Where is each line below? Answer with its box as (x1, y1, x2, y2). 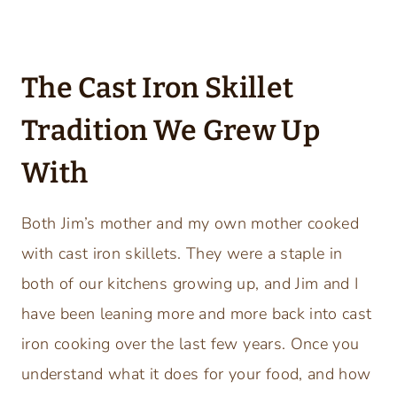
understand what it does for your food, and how (21, 362, 371, 385)
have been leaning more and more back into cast (21, 302, 372, 324)
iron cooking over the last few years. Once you (21, 332, 360, 354)
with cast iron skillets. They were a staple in (21, 242, 343, 264)
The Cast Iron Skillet (21, 70, 294, 105)
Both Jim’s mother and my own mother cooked (21, 212, 360, 234)
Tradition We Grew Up (21, 113, 321, 147)
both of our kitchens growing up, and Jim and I (21, 272, 359, 294)
